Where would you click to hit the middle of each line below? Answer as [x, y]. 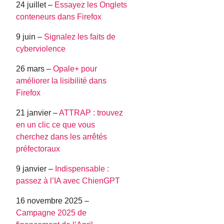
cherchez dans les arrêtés [62, 137]
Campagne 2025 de [51, 213]
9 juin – [30, 37]
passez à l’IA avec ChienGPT [68, 181]
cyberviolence [41, 49]
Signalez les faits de [80, 37]
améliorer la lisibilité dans [61, 81]
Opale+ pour [75, 69]
